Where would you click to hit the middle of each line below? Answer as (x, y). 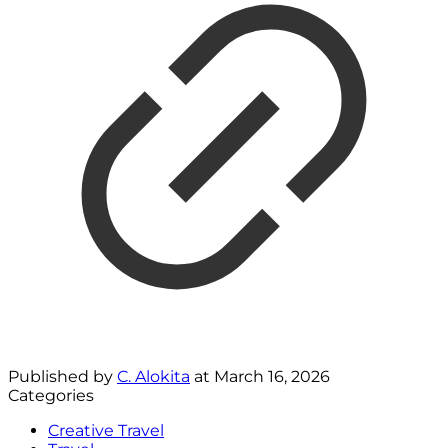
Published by (62, 376)
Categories (51, 395)
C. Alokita (153, 376)
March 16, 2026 (272, 376)
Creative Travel (106, 430)
